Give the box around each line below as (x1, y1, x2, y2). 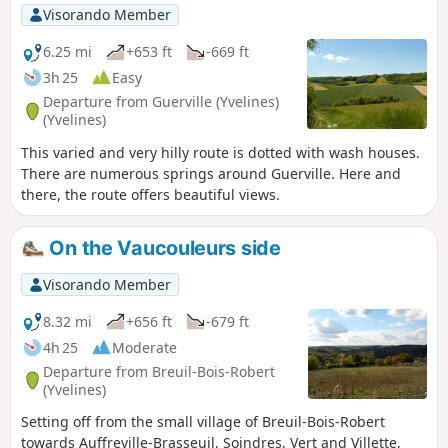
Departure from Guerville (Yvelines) (43, 92, 279, 112)
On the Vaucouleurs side (44, 235, 281, 260)
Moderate (112, 337, 177, 357)
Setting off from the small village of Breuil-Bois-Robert (21, 412, 385, 432)
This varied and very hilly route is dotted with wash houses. (21, 142, 420, 162)
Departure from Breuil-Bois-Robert (43, 361, 275, 381)
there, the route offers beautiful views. (21, 184, 280, 204)
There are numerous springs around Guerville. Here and (21, 163, 401, 183)
